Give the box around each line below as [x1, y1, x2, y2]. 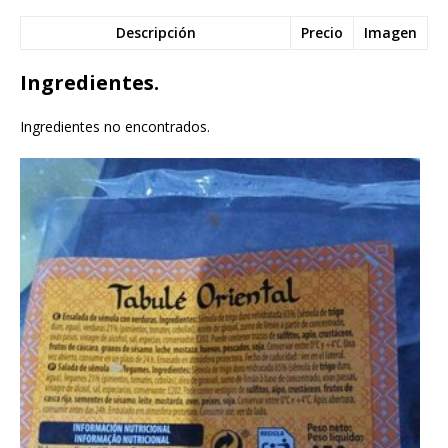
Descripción [115, 22, 196, 42]
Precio [301, 22, 343, 42]
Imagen [364, 22, 417, 42]
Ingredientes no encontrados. [20, 116, 210, 136]
